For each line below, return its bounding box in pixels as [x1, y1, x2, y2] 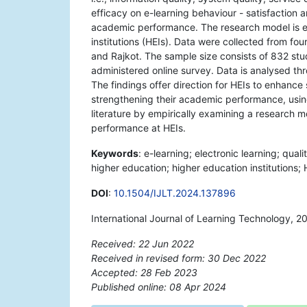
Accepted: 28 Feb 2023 [91, 267, 197, 279]
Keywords [91, 147, 138, 160]
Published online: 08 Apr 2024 [91, 281, 226, 293]
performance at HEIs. [91, 122, 186, 134]
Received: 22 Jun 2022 [91, 238, 194, 250]
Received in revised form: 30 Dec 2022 [91, 252, 266, 265]
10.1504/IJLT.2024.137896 [114, 187, 236, 199]
